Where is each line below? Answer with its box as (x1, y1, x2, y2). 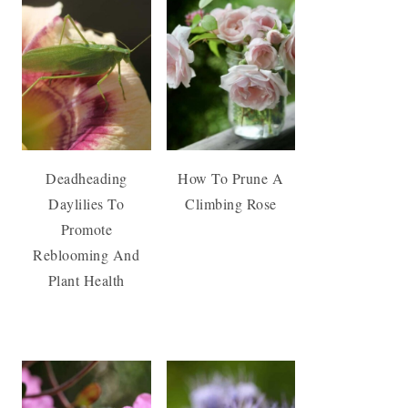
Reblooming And (33, 244, 140, 264)
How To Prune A (178, 168, 284, 188)
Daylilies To (48, 193, 125, 213)
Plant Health (47, 270, 125, 290)
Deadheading (46, 168, 127, 188)
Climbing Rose (185, 193, 277, 213)
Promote (60, 219, 112, 239)
